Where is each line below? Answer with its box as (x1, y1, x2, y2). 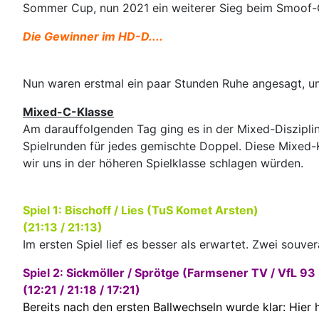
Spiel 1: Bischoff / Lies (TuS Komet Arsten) (23, 202, 258, 217)
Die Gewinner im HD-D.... (23, 29, 163, 44)
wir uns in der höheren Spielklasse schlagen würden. (23, 155, 303, 170)
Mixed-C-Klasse (23, 104, 114, 119)
